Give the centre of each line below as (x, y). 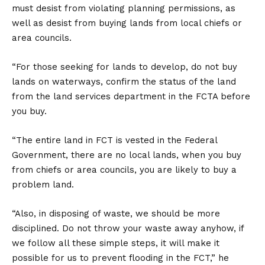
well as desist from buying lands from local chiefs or (127, 23)
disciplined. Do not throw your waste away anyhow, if (128, 228)
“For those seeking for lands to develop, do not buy (125, 67)
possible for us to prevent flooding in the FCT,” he (120, 258)
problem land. (43, 185)
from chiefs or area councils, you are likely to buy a (124, 170)
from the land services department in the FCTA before (131, 96)
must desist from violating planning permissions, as (124, 8)
